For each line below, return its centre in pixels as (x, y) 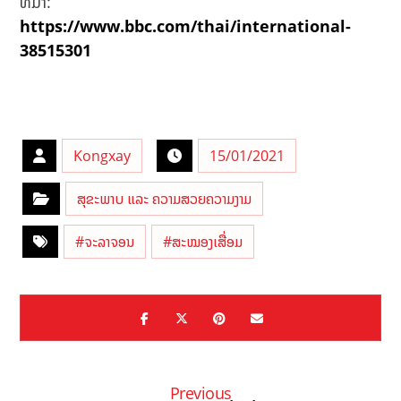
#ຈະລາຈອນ (105, 242)
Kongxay (102, 156)
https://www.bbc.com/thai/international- (186, 26)
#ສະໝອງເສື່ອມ (203, 242)
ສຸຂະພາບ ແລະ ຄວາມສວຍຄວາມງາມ (165, 199)
